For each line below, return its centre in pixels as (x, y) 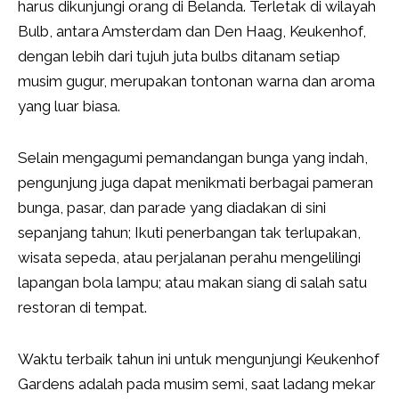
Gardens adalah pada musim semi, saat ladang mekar (197, 384)
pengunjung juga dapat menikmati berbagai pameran (195, 183)
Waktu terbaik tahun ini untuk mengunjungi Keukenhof (199, 359)
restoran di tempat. (82, 308)
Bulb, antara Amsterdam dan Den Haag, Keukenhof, (192, 32)
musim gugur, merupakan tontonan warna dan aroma (196, 81)
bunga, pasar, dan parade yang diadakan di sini (172, 208)
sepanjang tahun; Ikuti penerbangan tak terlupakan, (189, 233)
